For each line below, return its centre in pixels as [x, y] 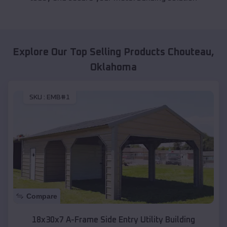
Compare [42, 196]
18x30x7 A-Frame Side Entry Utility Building [113, 220]
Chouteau [190, 52]
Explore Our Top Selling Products [90, 52]
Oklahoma [113, 68]
